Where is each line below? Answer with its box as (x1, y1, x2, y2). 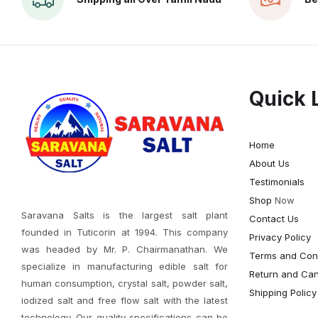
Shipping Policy (249, 286, 317, 298)
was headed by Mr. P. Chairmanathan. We (21, 243, 228, 255)
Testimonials (249, 175, 305, 187)
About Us (249, 157, 290, 169)
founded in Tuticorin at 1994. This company (21, 226, 228, 238)
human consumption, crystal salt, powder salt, (21, 277, 228, 289)
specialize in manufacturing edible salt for (21, 260, 228, 272)
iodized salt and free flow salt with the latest (21, 294, 228, 306)
